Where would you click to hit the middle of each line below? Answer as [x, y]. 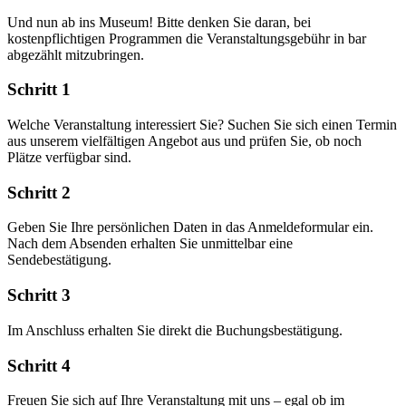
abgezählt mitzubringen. [76, 54]
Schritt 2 [39, 192]
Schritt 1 [39, 90]
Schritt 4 [39, 365]
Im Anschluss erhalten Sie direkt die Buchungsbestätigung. [175, 330]
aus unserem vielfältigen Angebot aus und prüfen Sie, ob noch [184, 140]
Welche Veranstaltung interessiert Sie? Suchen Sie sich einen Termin [202, 124]
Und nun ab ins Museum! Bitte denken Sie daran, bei [159, 22]
